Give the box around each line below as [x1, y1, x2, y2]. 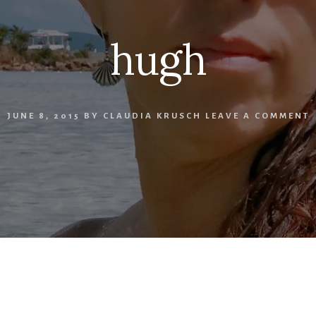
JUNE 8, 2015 [6, 111, 80, 121]
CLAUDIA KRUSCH [102, 111, 202, 121]
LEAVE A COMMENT [205, 111, 310, 121]
